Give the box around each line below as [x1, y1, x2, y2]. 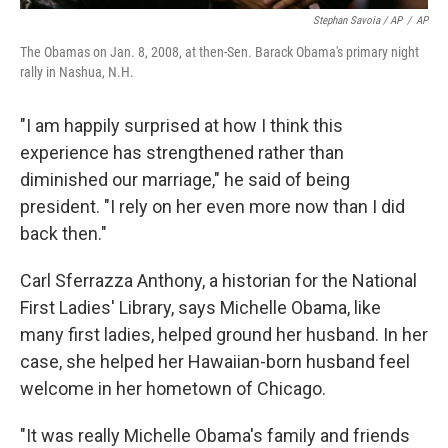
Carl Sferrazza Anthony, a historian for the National [20, 270, 417, 292]
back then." [20, 223, 107, 245]
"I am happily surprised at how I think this [20, 115, 343, 137]
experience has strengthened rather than [20, 142, 344, 164]
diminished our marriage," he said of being [20, 169, 350, 191]
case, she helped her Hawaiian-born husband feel [20, 351, 410, 373]
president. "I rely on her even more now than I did [20, 196, 405, 218]
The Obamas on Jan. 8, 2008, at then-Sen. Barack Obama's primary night [20, 44, 419, 61]
